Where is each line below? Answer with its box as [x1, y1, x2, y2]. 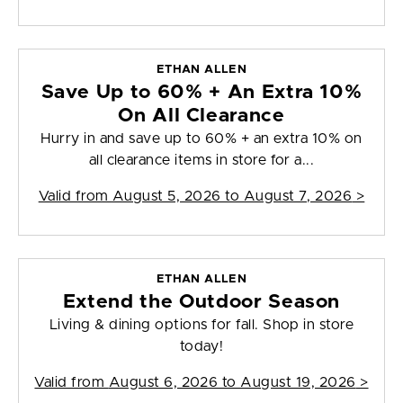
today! [179, 339, 224, 354]
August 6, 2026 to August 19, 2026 [108, 375, 356, 390]
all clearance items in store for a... [88, 153, 315, 168]
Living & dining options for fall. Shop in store [49, 318, 354, 333]
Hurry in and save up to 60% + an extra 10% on [40, 131, 363, 147]
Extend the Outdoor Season [62, 292, 341, 312]
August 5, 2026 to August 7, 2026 [112, 189, 353, 204]
